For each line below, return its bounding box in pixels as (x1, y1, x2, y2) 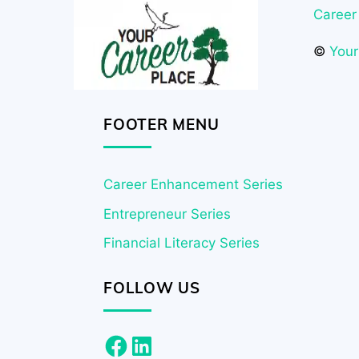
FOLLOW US (103, 278, 200, 298)
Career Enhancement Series (103, 175, 284, 192)
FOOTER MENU (103, 114, 220, 134)
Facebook (103, 330, 167, 347)
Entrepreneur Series (103, 205, 232, 222)
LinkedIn (128, 330, 184, 347)
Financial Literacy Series (103, 235, 260, 252)
